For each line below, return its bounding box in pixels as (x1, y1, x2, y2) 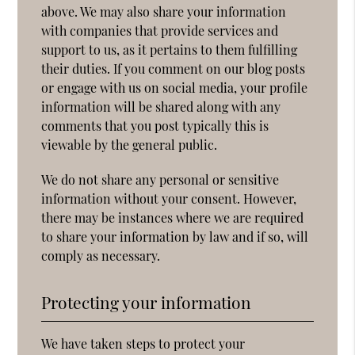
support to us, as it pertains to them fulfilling (41, 40, 298, 58)
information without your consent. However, (41, 189, 297, 207)
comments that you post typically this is (41, 116, 269, 134)
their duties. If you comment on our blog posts (41, 59, 306, 77)
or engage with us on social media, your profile (41, 78, 308, 96)
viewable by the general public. (41, 136, 218, 153)
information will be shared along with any (41, 97, 281, 115)
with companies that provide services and (41, 21, 279, 39)
